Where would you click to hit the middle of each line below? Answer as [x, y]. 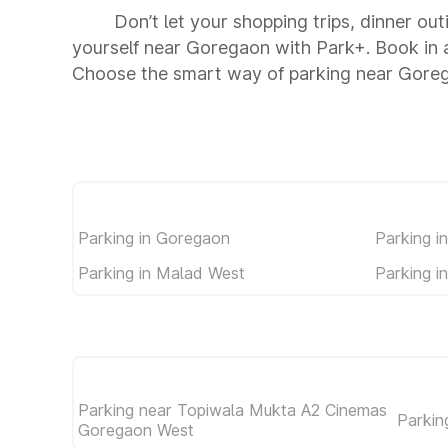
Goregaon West [136, 430]
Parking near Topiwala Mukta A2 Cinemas [232, 410]
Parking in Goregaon [154, 237]
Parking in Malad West [161, 272]
